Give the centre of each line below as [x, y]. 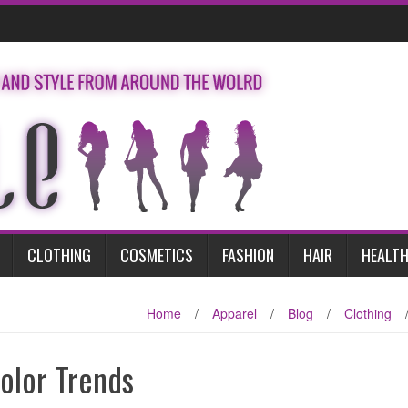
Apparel [235, 313]
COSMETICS [157, 255]
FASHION [248, 255]
